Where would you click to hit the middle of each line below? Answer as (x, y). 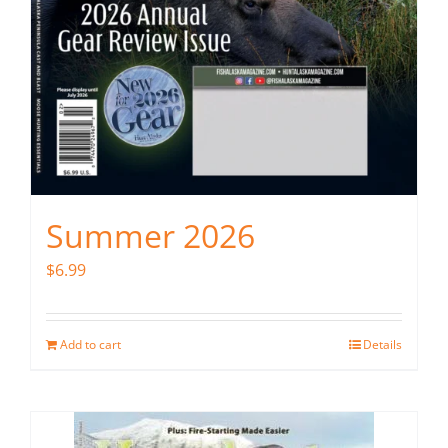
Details (382, 345)
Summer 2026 (150, 236)
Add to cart (90, 345)
